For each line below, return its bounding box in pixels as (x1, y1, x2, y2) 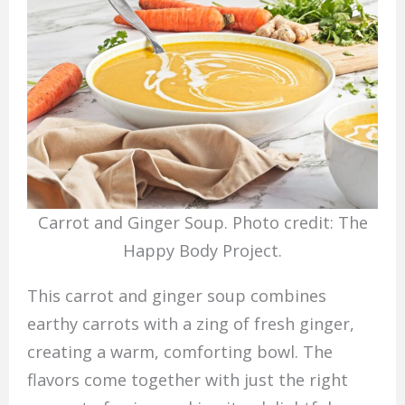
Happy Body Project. (123, 240, 282, 262)
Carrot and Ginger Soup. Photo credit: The (37, 212, 368, 234)
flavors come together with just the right (26, 368, 348, 391)
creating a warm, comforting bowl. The (26, 340, 333, 363)
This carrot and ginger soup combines (26, 284, 326, 306)
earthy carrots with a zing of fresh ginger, (26, 312, 354, 334)
